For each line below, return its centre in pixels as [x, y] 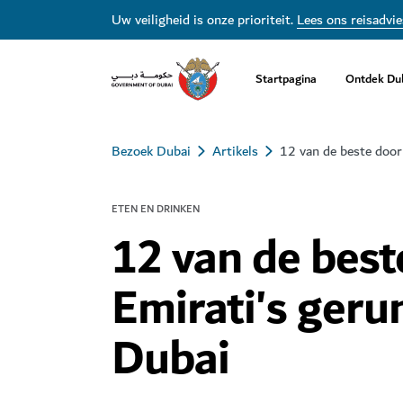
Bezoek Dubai [151, 151]
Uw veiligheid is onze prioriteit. [204, 20]
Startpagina [286, 78]
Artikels [235, 151]
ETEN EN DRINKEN [156, 209]
